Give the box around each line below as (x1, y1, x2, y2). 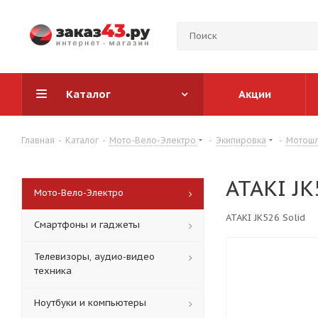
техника (34, 265, 72, 277)
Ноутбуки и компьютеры (34, 297, 146, 309)
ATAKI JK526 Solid (226, 212, 305, 224)
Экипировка (216, 135, 266, 146)
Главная (21, 135, 55, 146)
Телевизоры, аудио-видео (34, 251, 155, 263)
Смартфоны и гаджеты (34, 219, 140, 231)
